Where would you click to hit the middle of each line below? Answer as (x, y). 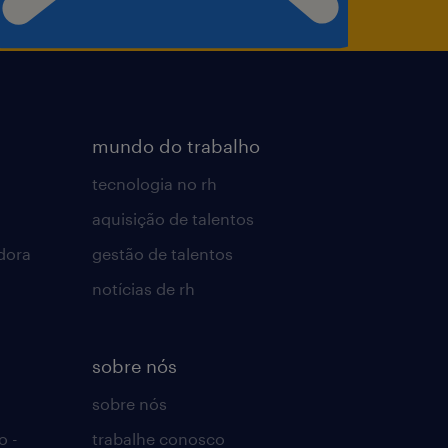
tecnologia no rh (154, 183)
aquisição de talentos (172, 218)
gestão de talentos (162, 253)
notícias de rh (143, 288)
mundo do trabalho (175, 145)
